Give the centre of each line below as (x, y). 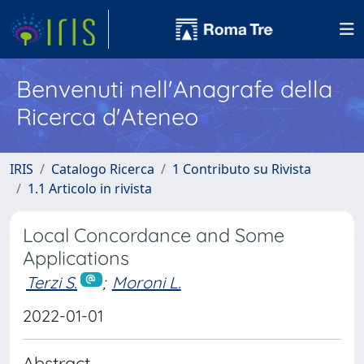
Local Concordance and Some (154, 235)
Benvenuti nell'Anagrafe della (174, 89)
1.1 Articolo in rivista (90, 188)
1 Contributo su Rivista (242, 169)
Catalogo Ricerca (103, 169)
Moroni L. (146, 282)
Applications (76, 258)
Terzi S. (52, 282)
